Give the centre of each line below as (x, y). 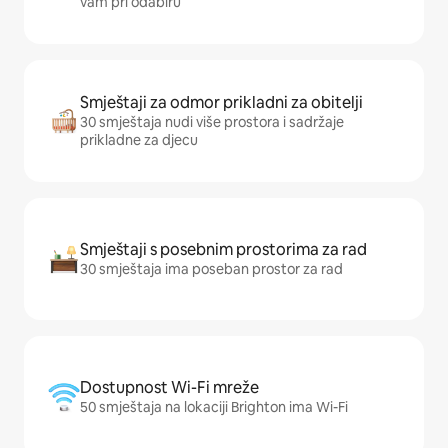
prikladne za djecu (139, 140)
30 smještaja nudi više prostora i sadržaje (212, 122)
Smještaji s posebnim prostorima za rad (223, 249)
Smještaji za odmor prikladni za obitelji (221, 102)
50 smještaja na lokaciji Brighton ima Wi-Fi (214, 407)
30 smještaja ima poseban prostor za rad (211, 269)
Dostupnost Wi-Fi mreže (169, 387)
